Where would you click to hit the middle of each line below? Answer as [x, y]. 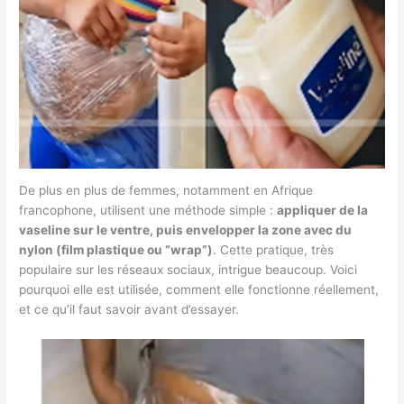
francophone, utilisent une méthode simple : [148, 211]
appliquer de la [323, 211]
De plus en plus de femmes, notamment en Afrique [166, 191]
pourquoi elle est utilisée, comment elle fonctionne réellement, [199, 290]
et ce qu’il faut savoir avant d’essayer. [129, 310]
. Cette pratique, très [274, 250]
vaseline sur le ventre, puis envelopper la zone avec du [186, 230]
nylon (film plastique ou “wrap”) [116, 250]
